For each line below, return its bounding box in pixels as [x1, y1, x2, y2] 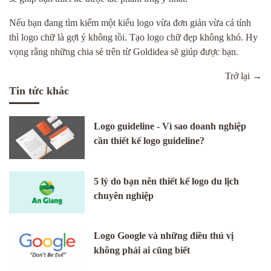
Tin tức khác [9, 85, 69, 97]
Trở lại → [225, 71, 262, 81]
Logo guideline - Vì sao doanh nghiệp [94, 121, 247, 131]
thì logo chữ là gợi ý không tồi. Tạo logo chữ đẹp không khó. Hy [9, 32, 258, 42]
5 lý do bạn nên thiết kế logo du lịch [94, 175, 240, 186]
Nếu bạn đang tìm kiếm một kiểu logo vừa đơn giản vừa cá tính [9, 18, 251, 28]
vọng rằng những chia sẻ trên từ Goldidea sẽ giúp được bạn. [9, 47, 238, 57]
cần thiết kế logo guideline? [94, 135, 205, 146]
